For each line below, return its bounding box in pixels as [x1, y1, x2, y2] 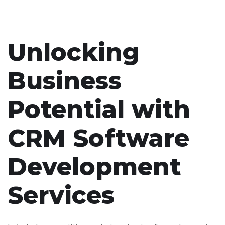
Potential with [8, 95, 190, 125]
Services [8, 181, 115, 210]
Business [8, 66, 122, 96]
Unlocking [8, 38, 140, 67]
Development [8, 152, 181, 182]
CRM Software [8, 124, 189, 153]
